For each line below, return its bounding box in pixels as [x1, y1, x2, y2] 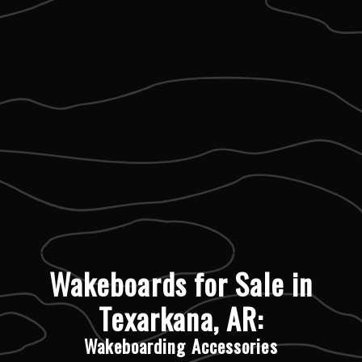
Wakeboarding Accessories [84, 331, 278, 360]
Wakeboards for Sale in [48, 261, 314, 305]
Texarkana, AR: [98, 296, 264, 339]
